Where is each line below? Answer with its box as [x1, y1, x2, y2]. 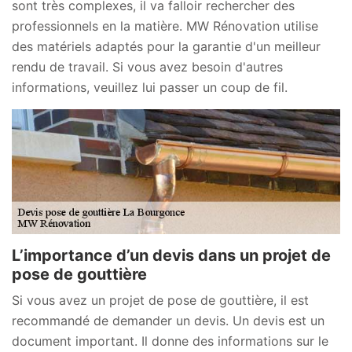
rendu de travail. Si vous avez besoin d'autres [12, 58, 283, 75]
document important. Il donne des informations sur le [12, 332, 328, 349]
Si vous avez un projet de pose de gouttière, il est [12, 291, 309, 308]
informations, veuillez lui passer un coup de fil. [12, 79, 288, 95]
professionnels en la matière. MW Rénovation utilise [12, 17, 318, 34]
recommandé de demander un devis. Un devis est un [12, 312, 324, 328]
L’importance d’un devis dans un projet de [12, 245, 331, 265]
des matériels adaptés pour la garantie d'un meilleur [12, 38, 321, 54]
